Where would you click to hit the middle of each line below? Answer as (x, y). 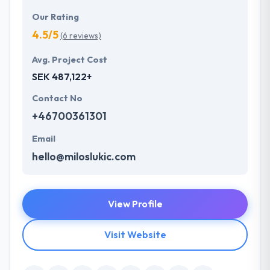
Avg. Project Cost (70, 60)
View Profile (135, 204)
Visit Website (135, 235)
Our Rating (55, 17)
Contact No (57, 99)
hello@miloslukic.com (84, 157)
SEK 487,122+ (62, 77)
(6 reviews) (81, 36)
